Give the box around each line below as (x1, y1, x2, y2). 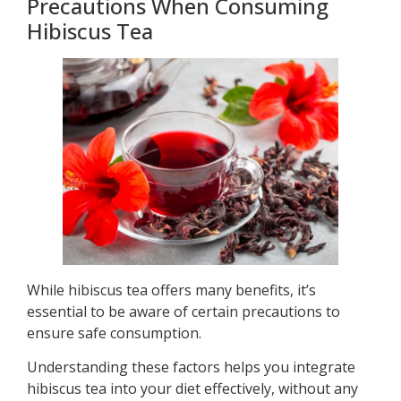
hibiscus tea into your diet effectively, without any (27, 378, 358, 398)
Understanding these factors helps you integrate (27, 356, 355, 377)
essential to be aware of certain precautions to (27, 301, 340, 321)
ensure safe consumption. (27, 322, 201, 343)
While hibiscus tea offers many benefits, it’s (27, 279, 316, 300)
